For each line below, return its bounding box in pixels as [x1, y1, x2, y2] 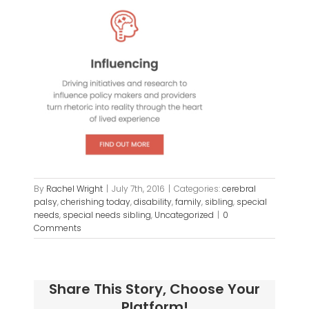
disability [134, 196, 172, 208]
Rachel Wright [46, 183, 103, 195]
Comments [34, 222, 82, 235]
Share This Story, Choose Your [49, 279, 260, 299]
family [175, 196, 202, 208]
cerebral [222, 183, 257, 195]
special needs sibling [63, 209, 152, 221]
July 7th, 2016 [112, 183, 166, 195]
